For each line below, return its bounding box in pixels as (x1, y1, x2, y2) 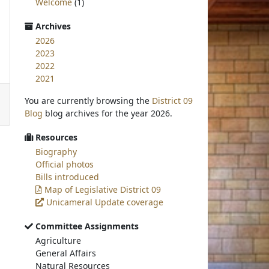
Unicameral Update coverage (44, 196, 164, 208)
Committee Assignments (33, 220, 139, 232)
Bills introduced (35, 171, 100, 183)
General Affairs (35, 247, 97, 259)
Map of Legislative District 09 (42, 184, 162, 195)
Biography (35, 146, 77, 157)
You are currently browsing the (25, 95, 153, 106)
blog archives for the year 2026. (43, 107, 173, 119)
